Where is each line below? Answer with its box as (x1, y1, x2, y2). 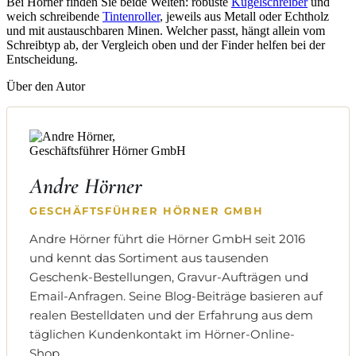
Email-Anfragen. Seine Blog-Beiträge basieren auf (29, 288, 323, 304)
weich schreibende (6, 10, 103, 24)
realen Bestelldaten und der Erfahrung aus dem (29, 308, 313, 323)
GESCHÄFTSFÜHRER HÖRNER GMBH (29, 204, 264, 218)
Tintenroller (103, 10, 160, 24)
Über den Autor (6, 79, 85, 94)
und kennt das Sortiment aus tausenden (29, 250, 269, 266)
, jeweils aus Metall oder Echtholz (160, 10, 329, 24)
